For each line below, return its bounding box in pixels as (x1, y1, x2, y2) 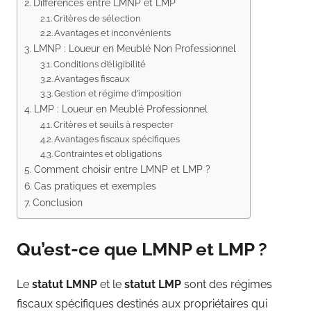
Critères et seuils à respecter (53, 119, 174, 130)
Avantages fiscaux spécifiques (54, 133, 180, 144)
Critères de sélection (53, 12, 142, 24)
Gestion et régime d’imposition (54, 87, 183, 99)
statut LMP (124, 278, 181, 292)
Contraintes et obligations (54, 148, 162, 159)
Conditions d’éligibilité (53, 58, 146, 69)
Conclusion (32, 196, 83, 208)
